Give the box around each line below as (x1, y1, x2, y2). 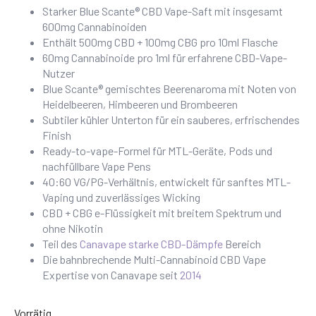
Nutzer (42, 66, 75, 80)
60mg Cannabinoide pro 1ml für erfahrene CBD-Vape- (42, 51, 287, 64)
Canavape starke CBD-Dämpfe (80, 237, 223, 250)
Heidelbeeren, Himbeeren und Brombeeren (42, 97, 238, 111)
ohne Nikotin (42, 221, 103, 235)
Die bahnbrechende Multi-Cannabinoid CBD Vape (42, 253, 266, 266)
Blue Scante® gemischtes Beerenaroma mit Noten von (42, 82, 296, 95)
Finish (42, 128, 71, 142)
